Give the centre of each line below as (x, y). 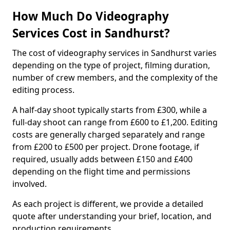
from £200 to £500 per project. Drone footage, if (106, 147)
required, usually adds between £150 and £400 (102, 159)
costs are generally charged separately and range (109, 135)
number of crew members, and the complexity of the (115, 78)
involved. (30, 184)
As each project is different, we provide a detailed (108, 204)
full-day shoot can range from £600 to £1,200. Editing (115, 122)
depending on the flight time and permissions (101, 171)
